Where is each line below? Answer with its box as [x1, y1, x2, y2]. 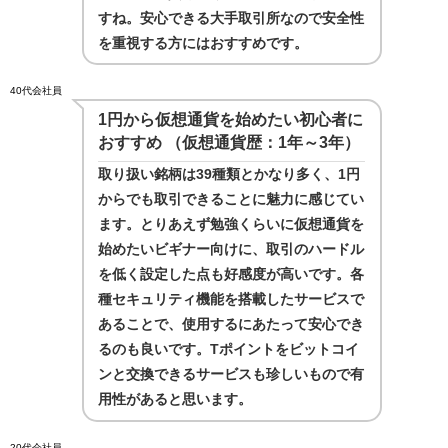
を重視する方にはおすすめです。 [98, 35, 309, 50]
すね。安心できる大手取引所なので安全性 [98, 10, 365, 25]
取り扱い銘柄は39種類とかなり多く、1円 [98, 167, 361, 182]
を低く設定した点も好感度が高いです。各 [98, 267, 365, 282]
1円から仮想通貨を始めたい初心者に [98, 111, 364, 128]
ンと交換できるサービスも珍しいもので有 [98, 367, 365, 382]
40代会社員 [10, 86, 62, 96]
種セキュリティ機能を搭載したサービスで [98, 292, 365, 307]
